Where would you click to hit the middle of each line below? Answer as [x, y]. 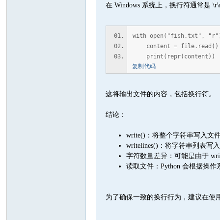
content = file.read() [176, 46]
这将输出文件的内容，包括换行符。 [161, 94]
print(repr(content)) [174, 56]
